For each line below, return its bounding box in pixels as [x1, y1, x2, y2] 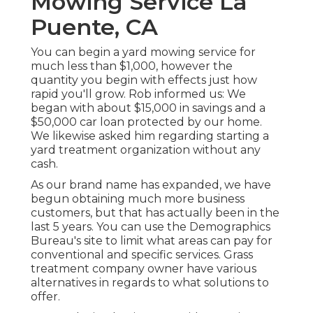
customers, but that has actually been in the [31, 206, 279, 220]
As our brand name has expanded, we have [31, 178, 271, 192]
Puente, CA [31, 13, 158, 41]
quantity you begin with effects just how [31, 73, 257, 87]
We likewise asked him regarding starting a [31, 129, 269, 143]
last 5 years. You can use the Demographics [31, 220, 270, 234]
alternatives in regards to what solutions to [31, 276, 269, 290]
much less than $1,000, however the [31, 59, 233, 73]
